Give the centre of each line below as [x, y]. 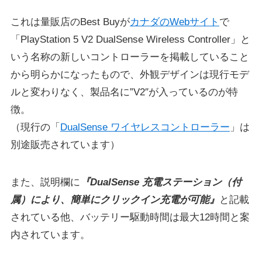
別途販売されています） [65, 144]
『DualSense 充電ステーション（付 [161, 182]
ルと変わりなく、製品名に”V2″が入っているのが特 [124, 92]
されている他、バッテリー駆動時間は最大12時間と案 [130, 217]
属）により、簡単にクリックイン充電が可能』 [115, 199]
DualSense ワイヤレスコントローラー [145, 127]
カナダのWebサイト [174, 22]
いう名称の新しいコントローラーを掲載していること [130, 57]
